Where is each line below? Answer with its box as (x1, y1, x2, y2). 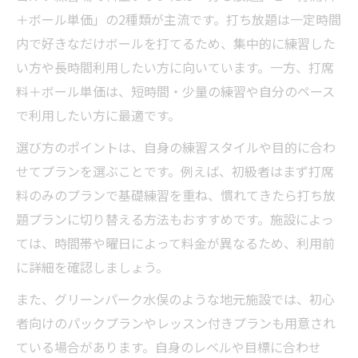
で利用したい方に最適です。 (16, 105, 181, 125)
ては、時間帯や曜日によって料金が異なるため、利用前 (16, 233, 335, 253)
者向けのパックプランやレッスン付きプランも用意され (16, 313, 336, 332)
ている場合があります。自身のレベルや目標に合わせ (16, 337, 321, 356)
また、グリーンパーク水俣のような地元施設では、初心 (16, 289, 335, 308)
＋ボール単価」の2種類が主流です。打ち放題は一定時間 (16, 10, 341, 29)
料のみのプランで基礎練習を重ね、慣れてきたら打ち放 (16, 185, 336, 205)
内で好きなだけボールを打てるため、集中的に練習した (16, 34, 336, 53)
